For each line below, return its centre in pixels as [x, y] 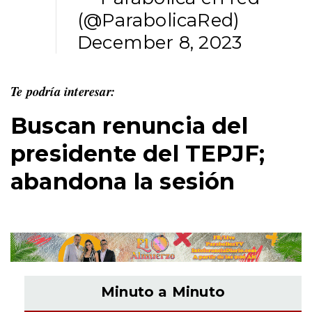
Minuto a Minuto [163, 291]
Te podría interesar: [65, 92]
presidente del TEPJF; [138, 154]
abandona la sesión [123, 182]
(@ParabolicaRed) [159, 21]
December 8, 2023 [160, 43]
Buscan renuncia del [129, 126]
